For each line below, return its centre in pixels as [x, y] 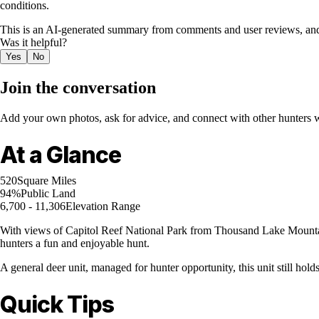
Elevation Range [103, 206]
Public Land [48, 194]
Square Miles [47, 181]
